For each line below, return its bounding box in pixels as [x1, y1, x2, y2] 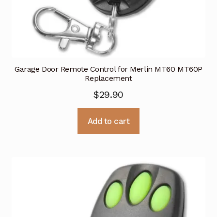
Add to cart [87, 116, 130, 126]
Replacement [85, 73, 132, 83]
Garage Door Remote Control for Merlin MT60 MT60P [15, 64, 202, 74]
